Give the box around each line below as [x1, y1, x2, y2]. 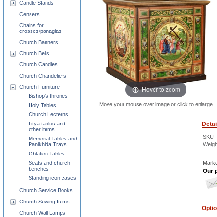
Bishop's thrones [29, 93, 68, 99]
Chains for [19, 22, 44, 28]
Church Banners [19, 39, 58, 45]
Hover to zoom [142, 85, 180, 93]
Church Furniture [19, 84, 60, 90]
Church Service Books [19, 187, 73, 193]
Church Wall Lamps [19, 210, 65, 216]
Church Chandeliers [19, 73, 66, 78]
